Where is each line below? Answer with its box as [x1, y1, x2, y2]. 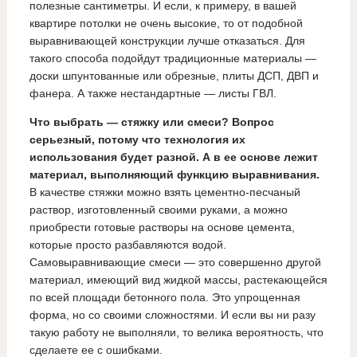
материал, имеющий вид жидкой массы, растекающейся [29, 273, 328, 287]
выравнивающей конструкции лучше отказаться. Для [29, 34, 305, 48]
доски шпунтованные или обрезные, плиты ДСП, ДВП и [29, 69, 319, 83]
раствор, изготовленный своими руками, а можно [29, 203, 288, 217]
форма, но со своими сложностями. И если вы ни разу [29, 308, 316, 322]
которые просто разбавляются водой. [29, 238, 226, 252]
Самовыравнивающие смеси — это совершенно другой [29, 256, 321, 269]
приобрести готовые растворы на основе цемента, [29, 221, 295, 234]
